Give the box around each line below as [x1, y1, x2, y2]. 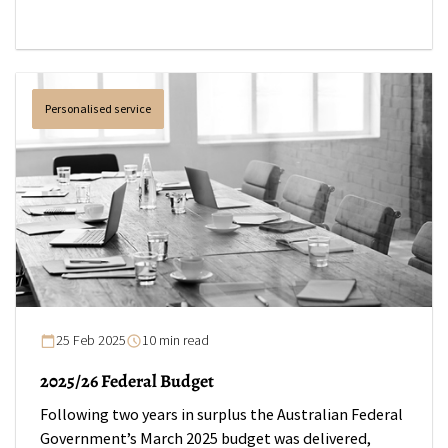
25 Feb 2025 [56, 332, 126, 349]
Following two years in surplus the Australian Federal [40, 405, 403, 425]
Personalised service [45, 101, 151, 117]
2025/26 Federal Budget [40, 369, 214, 393]
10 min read [142, 332, 209, 349]
